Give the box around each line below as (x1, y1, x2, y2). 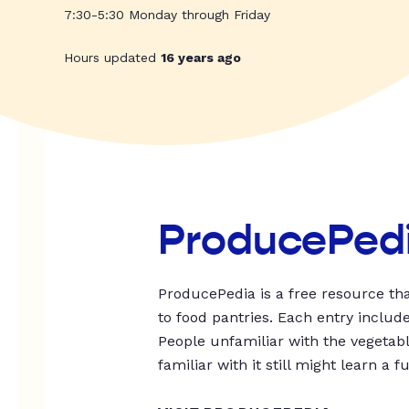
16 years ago (161, 50, 241, 66)
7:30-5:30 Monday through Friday (64, 7, 270, 23)
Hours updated (64, 50, 161, 66)
